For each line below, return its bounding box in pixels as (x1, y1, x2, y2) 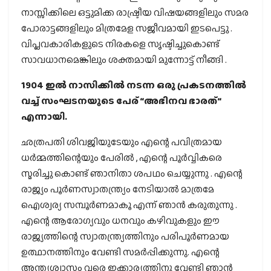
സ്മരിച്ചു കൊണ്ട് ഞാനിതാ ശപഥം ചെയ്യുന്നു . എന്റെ (21, 166, 243, 180)
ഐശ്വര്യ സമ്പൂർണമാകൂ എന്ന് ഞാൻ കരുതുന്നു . (21, 197, 237, 212)
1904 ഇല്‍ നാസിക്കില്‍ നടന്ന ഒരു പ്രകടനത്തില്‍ (21, 77, 246, 92)
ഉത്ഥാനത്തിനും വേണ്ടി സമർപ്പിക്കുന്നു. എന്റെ (21, 244, 220, 259)
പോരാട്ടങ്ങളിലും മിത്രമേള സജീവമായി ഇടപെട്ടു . (21, 21, 232, 35)
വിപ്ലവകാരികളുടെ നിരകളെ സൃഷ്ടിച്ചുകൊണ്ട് (21, 36, 220, 51)
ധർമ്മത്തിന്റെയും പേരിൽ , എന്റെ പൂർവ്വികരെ (21, 150, 222, 165)
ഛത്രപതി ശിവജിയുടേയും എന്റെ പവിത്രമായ (21, 134, 222, 149)
